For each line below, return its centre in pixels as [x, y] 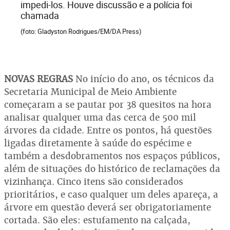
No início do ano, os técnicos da [143, 79]
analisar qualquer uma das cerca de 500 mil [100, 117]
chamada [40, 15]
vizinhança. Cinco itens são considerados [94, 181]
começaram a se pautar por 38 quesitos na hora [108, 104]
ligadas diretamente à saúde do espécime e [98, 143]
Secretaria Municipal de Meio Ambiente [90, 91]
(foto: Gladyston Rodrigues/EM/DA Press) [81, 31]
